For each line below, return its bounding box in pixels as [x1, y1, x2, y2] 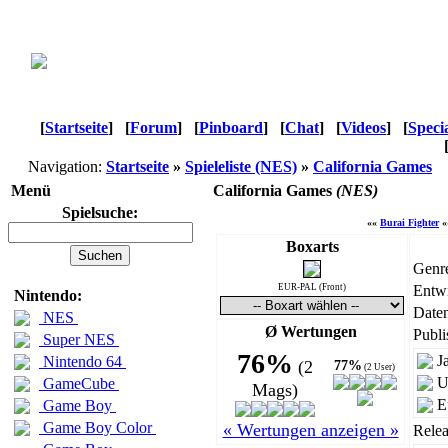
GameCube [39, 375, 119, 392]
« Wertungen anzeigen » [222, 420, 399, 440]
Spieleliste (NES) [185, 158, 297, 175]
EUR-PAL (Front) [278, 282, 346, 292]
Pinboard [199, 119, 263, 136]
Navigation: [28, 158, 102, 175]
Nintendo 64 [39, 353, 126, 370]
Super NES [39, 331, 119, 348]
